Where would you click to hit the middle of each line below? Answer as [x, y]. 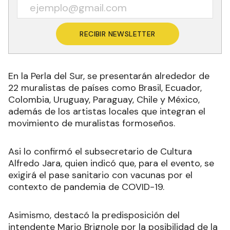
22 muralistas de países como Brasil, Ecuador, [105, 88]
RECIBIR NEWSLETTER [118, 34]
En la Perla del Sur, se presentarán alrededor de [109, 76]
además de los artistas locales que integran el [107, 111]
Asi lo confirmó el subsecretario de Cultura [100, 151]
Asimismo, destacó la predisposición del [94, 215]
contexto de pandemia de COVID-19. [86, 187]
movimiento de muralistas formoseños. [93, 123]
